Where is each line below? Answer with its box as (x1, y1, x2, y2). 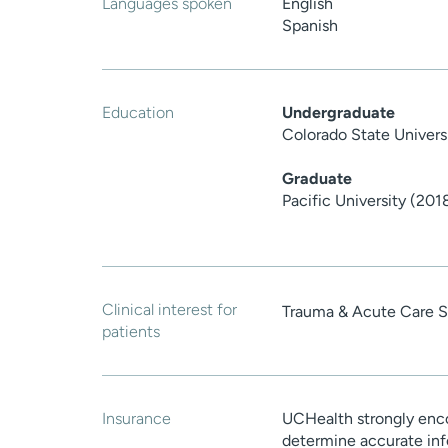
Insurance (102, 409, 171, 429)
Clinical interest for (102, 300, 237, 320)
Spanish (282, 16, 338, 36)
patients (102, 322, 160, 342)
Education (102, 103, 174, 123)
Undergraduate (282, 103, 395, 123)
